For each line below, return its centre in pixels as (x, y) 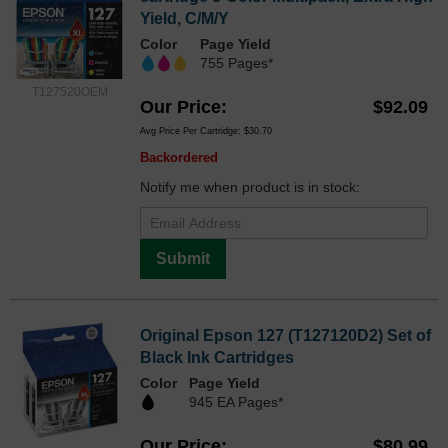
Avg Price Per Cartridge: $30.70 (206, 131)
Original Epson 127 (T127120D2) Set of (285, 336)
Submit (183, 259)
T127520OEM (70, 91)
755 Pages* (236, 62)
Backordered (179, 158)
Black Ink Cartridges (217, 358)
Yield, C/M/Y (184, 18)
